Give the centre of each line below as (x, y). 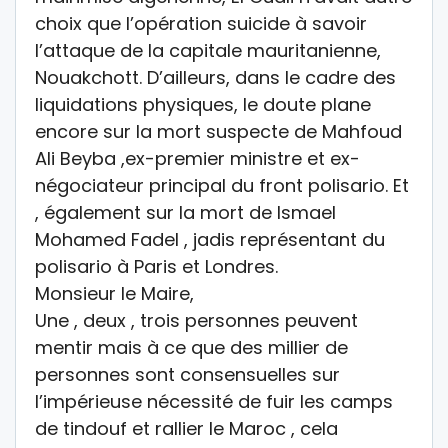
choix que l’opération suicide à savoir (201, 23)
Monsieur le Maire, (114, 293)
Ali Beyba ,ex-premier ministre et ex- (197, 158)
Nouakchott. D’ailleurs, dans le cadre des (215, 77)
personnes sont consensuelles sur (187, 374)
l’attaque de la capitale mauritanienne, (208, 50)
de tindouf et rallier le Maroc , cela (186, 428)
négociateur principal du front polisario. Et (222, 185)
